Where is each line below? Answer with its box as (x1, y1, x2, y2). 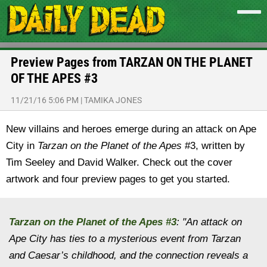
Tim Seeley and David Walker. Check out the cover (6, 157, 232, 168)
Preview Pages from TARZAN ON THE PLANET (11, 55, 252, 70)
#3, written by (185, 140, 245, 151)
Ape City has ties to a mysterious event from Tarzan (9, 233, 241, 244)
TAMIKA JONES (84, 95, 142, 105)
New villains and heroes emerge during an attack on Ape (6, 123, 256, 135)
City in (6, 140, 38, 151)
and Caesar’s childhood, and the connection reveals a (9, 250, 248, 261)
